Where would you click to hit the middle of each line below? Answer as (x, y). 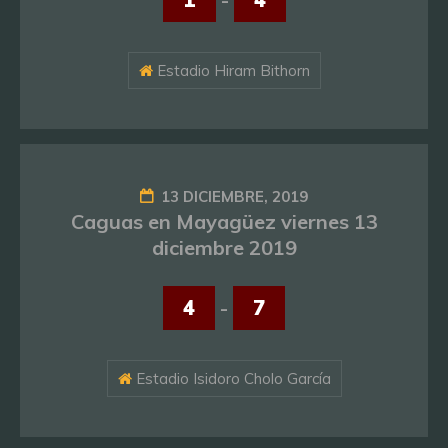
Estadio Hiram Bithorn (231, 71)
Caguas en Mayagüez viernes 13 (224, 222)
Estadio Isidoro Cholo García (231, 379)
